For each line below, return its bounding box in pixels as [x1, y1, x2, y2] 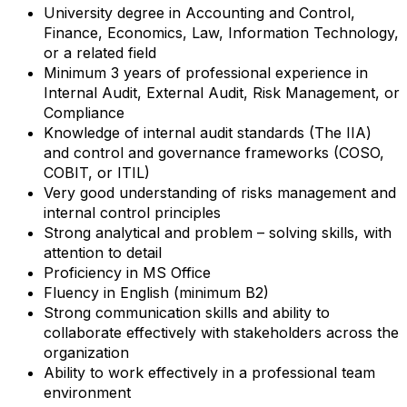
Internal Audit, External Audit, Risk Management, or [44, 84, 400, 102]
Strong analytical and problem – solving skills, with [44, 223, 392, 242]
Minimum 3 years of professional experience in [44, 64, 368, 82]
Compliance [44, 104, 124, 122]
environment [44, 383, 131, 402]
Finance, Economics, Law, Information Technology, [44, 24, 399, 42]
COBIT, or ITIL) [44, 164, 150, 182]
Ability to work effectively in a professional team [44, 363, 375, 382]
